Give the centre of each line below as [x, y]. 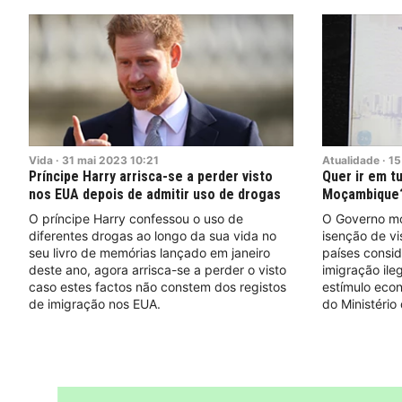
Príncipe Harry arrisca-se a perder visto [151, 176]
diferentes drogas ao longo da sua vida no [153, 235]
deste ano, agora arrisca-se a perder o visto [157, 269]
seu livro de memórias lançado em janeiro [149, 252]
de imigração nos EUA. [95, 303]
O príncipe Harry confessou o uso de [136, 218]
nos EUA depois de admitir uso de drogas [155, 194]
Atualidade [350, 160]
